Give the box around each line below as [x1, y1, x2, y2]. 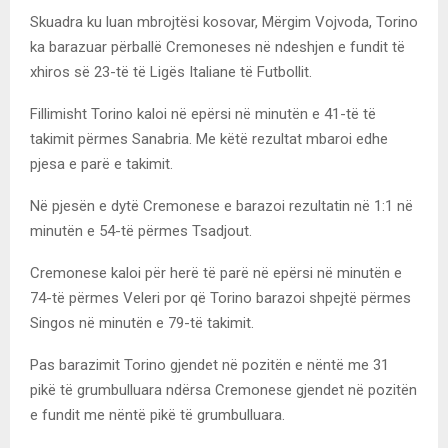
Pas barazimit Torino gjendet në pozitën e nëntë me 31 [30, 355, 389, 374]
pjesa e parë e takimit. [30, 154, 173, 173]
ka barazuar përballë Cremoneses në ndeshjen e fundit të [30, 37, 405, 56]
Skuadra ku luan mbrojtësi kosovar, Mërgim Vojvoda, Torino [30, 12, 418, 31]
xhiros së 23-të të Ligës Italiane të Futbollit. [30, 62, 312, 81]
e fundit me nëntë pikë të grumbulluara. [30, 405, 285, 424]
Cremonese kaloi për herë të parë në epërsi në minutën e [30, 263, 402, 282]
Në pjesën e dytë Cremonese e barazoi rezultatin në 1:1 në [30, 196, 413, 215]
